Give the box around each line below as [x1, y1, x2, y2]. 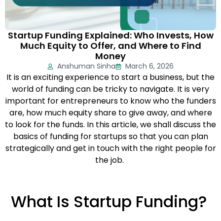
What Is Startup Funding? [10, 190, 207, 213]
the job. [95, 154, 124, 166]
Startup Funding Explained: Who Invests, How [7, 29, 214, 42]
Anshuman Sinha [57, 61, 115, 72]
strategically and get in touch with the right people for [5, 143, 216, 154]
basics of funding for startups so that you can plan [13, 131, 208, 143]
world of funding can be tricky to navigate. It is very [12, 83, 209, 95]
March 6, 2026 [125, 61, 174, 72]
